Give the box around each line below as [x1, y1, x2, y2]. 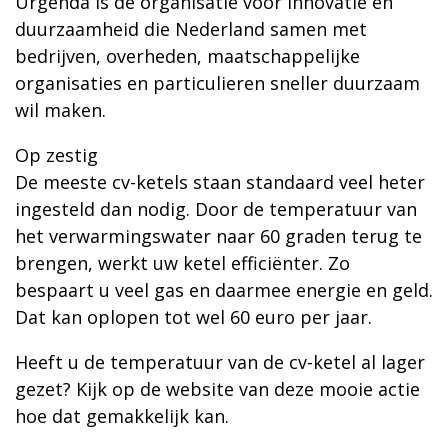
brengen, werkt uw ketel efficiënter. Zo [15, 251, 350, 276]
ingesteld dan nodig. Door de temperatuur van [15, 197, 417, 222]
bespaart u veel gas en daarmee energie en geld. [15, 278, 433, 303]
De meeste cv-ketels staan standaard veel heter [15, 170, 425, 195]
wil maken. [15, 98, 106, 123]
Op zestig [15, 143, 98, 168]
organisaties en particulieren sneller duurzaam [15, 71, 420, 96]
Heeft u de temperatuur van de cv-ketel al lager [15, 350, 425, 375]
